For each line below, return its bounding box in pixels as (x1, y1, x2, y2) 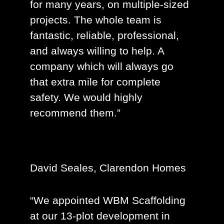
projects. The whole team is (30, 14, 161, 26)
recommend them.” (30, 107, 120, 119)
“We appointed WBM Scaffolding (30, 194, 185, 206)
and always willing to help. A (30, 45, 164, 57)
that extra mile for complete (30, 76, 160, 88)
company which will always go (30, 60, 173, 72)
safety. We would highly (30, 91, 142, 103)
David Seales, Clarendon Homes (30, 161, 186, 173)
